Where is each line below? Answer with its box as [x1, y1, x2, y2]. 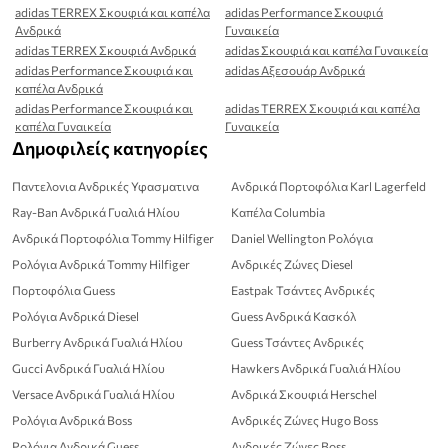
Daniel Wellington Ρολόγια [231, 231, 373, 246]
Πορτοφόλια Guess [12, 283, 115, 298]
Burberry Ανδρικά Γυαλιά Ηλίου [12, 335, 183, 350]
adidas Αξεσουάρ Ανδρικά [225, 63, 365, 78]
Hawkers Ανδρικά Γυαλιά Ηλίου [231, 361, 401, 376]
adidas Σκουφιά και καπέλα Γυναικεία [225, 43, 428, 58]
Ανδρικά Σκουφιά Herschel [231, 387, 377, 402]
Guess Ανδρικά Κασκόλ [231, 309, 356, 324]
